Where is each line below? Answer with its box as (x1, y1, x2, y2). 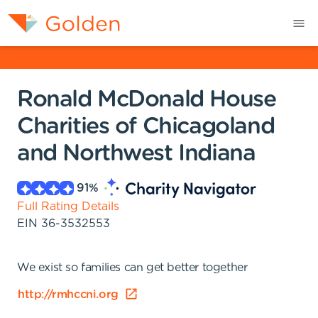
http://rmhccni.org (18, 289, 119, 300)
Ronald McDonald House (17, 88, 276, 111)
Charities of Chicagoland (17, 115, 275, 138)
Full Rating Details (17, 201, 119, 212)
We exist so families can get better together (17, 262, 248, 273)
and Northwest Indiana (17, 142, 256, 165)
